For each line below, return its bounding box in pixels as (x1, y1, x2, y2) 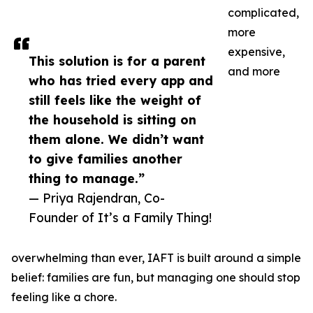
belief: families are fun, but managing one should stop (11, 270, 300, 285)
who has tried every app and (29, 73, 213, 89)
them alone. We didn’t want (29, 131, 204, 147)
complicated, (228, 6, 299, 20)
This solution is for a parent (29, 53, 205, 69)
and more (228, 64, 280, 79)
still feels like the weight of (29, 92, 201, 108)
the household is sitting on (29, 112, 196, 128)
